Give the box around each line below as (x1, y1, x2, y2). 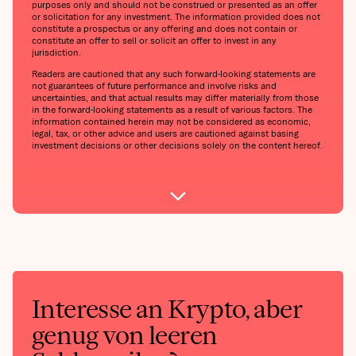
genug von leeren (32, 319, 218, 352)
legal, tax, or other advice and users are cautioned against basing (32, 128, 299, 139)
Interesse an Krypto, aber (32, 293, 302, 326)
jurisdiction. (32, 47, 81, 58)
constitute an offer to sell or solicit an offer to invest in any (32, 35, 277, 46)
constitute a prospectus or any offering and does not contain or (32, 23, 297, 34)
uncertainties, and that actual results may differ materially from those (32, 92, 319, 103)
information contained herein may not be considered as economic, (32, 116, 311, 127)
